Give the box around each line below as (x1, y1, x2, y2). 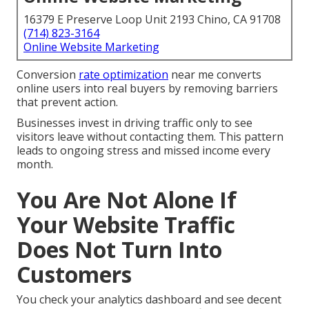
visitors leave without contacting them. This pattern (17, 129, 283, 145)
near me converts (168, 67, 261, 83)
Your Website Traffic (17, 210, 235, 240)
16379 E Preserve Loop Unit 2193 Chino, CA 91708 (23, 12, 281, 28)
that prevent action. (17, 94, 118, 110)
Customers (17, 259, 132, 290)
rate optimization (79, 67, 168, 83)
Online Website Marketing (23, 39, 159, 55)
